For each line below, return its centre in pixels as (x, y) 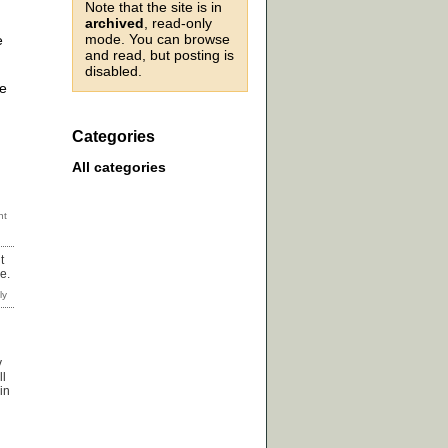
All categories (119, 167)
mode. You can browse (157, 39)
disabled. (113, 71)
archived (114, 23)
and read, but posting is (159, 55)
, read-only (178, 23)
